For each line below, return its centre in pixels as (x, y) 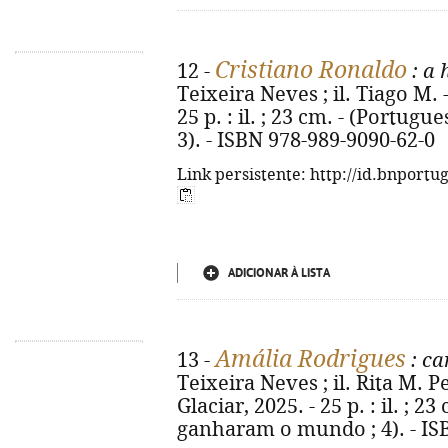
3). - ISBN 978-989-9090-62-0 (306, 140)
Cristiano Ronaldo (311, 70)
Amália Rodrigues (310, 359)
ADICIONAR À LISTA (279, 273)
